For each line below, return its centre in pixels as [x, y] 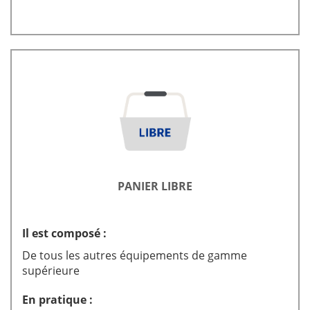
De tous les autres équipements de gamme [135, 255]
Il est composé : [64, 233]
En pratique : [57, 300]
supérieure [51, 271]
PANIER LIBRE [155, 186]
